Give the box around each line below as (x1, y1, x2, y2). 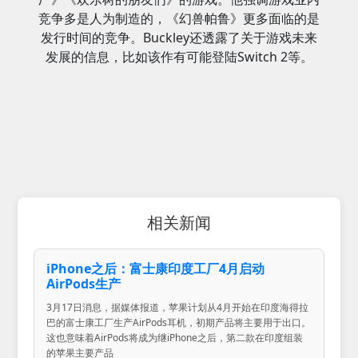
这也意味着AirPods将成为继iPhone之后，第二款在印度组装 (46, 331, 304, 345)
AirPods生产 (46, 275, 121, 293)
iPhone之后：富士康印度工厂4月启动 (46, 260, 265, 278)
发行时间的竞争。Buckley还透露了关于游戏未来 (41, 29, 317, 47)
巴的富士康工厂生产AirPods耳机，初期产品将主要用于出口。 (46, 316, 312, 330)
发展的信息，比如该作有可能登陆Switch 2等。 (45, 48, 313, 66)
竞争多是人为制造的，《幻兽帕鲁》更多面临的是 (38, 10, 320, 28)
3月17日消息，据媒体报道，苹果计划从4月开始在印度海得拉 (46, 300, 309, 315)
